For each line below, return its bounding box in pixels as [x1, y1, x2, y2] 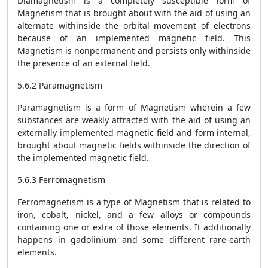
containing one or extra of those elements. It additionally [17, 221, 251, 233]
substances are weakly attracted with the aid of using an [17, 114, 251, 126]
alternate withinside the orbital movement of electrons [17, 20, 251, 31]
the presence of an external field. [17, 57, 150, 69]
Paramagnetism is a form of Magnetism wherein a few [17, 102, 251, 113]
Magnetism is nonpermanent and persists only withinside [17, 45, 251, 56]
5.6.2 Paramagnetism [17, 80, 102, 91]
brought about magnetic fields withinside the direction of [17, 139, 251, 151]
